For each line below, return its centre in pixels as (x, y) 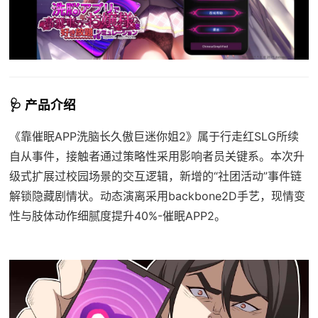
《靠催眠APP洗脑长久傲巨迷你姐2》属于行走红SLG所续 (154, 136)
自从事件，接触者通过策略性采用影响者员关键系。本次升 (157, 156)
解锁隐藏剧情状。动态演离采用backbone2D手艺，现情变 (157, 196)
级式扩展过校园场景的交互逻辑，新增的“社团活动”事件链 (155, 176)
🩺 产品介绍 (42, 104)
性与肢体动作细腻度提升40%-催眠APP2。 (117, 215)
